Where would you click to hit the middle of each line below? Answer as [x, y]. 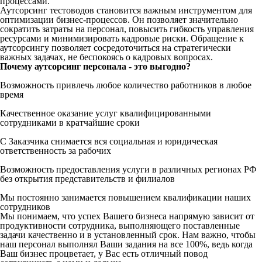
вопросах [192, 57]
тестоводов [72, 10]
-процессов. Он [115, 19]
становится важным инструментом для [173, 10]
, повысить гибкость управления [189, 29]
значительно [213, 19]
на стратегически [195, 47]
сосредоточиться [127, 47]
